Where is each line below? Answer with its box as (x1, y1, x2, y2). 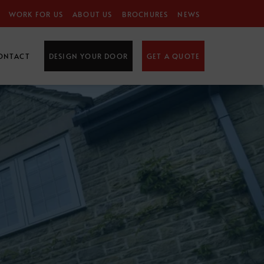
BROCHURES (121, 9, 169, 19)
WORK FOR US (8, 9, 63, 19)
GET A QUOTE (146, 51, 200, 61)
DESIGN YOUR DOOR (48, 51, 128, 61)
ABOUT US (72, 9, 113, 19)
